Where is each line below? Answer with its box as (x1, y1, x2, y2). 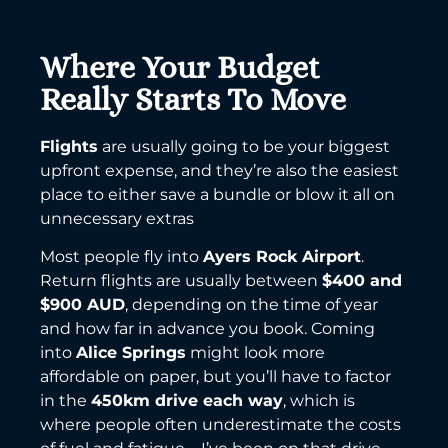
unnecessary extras (40, 208, 194, 228)
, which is (283, 391, 355, 411)
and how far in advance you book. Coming (40, 319, 375, 339)
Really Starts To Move (40, 80, 346, 117)
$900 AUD (40, 295, 125, 315)
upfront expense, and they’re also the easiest (40, 160, 399, 180)
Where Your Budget (40, 48, 320, 85)
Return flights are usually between (40, 271, 322, 291)
